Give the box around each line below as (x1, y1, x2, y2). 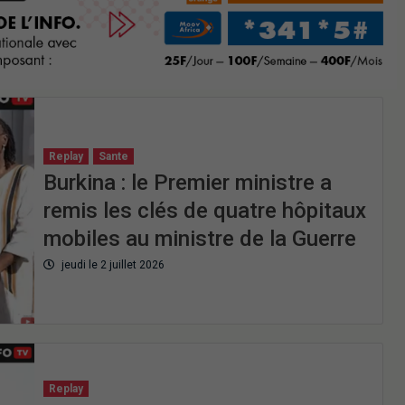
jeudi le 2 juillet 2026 (58, 259, 165, 272)
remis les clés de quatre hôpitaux (42, 198, 366, 224)
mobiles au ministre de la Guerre (42, 226, 356, 252)
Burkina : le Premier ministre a (42, 170, 332, 196)
